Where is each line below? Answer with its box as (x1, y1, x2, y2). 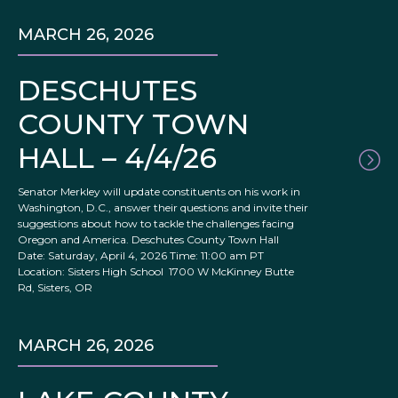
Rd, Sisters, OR (18, 281, 92, 295)
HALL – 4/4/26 (18, 140, 217, 176)
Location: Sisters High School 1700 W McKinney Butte (18, 265, 294, 279)
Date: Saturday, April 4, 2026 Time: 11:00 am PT (18, 249, 267, 263)
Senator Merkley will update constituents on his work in (18, 185, 300, 199)
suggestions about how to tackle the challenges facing (18, 217, 294, 231)
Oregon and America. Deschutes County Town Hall (18, 233, 282, 247)
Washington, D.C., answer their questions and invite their (18, 201, 308, 215)
